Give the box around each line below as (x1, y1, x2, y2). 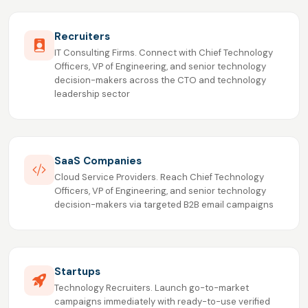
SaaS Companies (54, 154, 142, 168)
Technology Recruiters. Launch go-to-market (54, 282, 249, 294)
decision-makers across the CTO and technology (54, 74, 266, 87)
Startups (54, 265, 100, 279)
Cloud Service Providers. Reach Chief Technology (54, 171, 264, 184)
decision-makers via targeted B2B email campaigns (54, 199, 274, 211)
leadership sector (54, 88, 130, 100)
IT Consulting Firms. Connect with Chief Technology (54, 47, 273, 59)
